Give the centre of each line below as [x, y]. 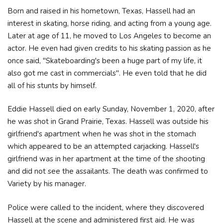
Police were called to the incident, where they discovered [106, 207]
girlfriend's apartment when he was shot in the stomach [102, 134]
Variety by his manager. [48, 184]
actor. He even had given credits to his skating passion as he [109, 48]
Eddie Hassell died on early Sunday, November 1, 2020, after [111, 109]
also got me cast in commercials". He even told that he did [107, 73]
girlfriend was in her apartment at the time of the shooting [106, 159]
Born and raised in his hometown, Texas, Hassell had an [101, 11]
